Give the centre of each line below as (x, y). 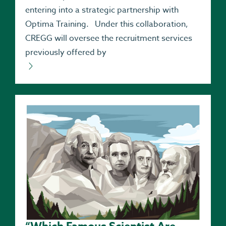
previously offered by (66, 52)
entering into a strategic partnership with (102, 10)
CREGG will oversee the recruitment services (109, 38)
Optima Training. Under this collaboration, (107, 24)
